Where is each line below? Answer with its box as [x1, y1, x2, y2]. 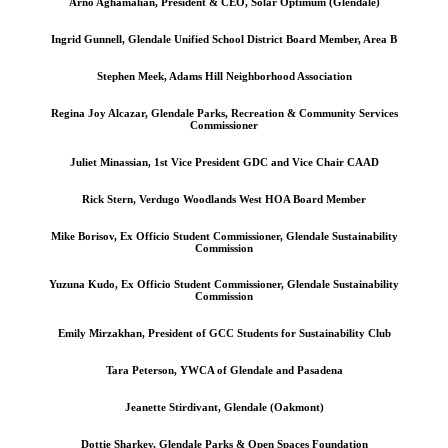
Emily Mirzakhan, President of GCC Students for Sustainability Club [57, 327, 391, 340]
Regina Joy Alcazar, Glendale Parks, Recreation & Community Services [50, 106, 398, 119]
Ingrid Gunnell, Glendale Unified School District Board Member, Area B [51, 32, 397, 45]
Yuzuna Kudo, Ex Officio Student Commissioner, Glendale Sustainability [49, 278, 399, 291]
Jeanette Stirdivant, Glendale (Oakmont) [124, 401, 324, 414]
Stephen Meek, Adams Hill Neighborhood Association [96, 69, 352, 82]
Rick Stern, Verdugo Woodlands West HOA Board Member [82, 192, 366, 205]
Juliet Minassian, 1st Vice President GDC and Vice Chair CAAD [69, 155, 379, 168]
